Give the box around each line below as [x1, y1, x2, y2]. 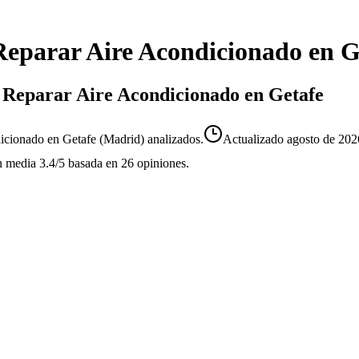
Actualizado [223, 131, 287, 146]
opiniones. [134, 155, 189, 170]
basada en [65, 155, 121, 170]
